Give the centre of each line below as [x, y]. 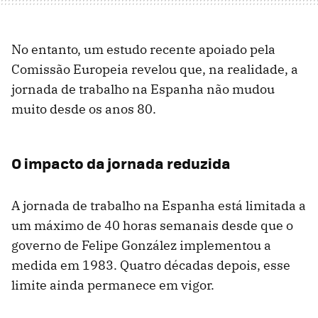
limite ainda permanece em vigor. [113, 285]
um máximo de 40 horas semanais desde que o [152, 226]
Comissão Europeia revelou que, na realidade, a [155, 70]
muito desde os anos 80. [84, 109]
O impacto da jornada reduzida [121, 163]
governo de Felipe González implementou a [141, 246]
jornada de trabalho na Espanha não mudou [143, 89]
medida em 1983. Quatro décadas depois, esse [151, 265]
